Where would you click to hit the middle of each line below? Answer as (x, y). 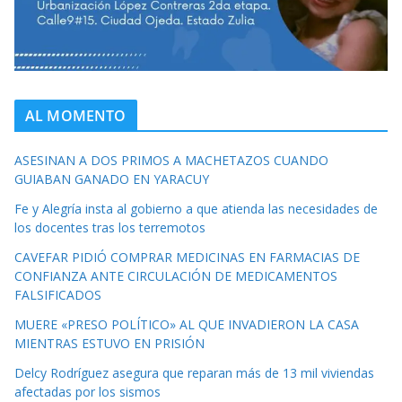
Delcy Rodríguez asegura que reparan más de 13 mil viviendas (194, 372)
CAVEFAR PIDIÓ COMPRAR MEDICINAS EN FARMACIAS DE (187, 257)
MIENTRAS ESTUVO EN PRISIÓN (109, 343)
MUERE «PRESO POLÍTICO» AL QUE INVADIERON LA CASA (187, 324)
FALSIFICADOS (58, 294)
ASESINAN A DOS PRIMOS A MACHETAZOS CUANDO (171, 160)
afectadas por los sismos (87, 391)
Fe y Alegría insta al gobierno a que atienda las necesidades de (196, 208)
